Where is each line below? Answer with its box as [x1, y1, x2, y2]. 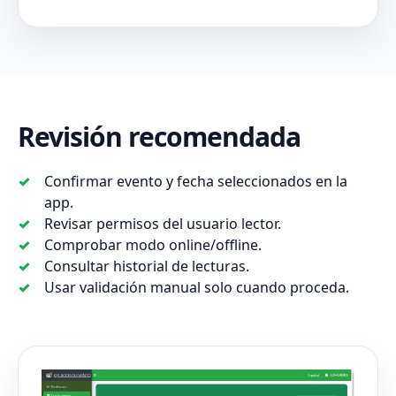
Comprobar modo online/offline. [44, 235, 262, 255]
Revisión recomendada [18, 118, 301, 156]
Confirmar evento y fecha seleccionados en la [44, 171, 347, 192]
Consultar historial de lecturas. [44, 256, 249, 277]
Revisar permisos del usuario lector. [44, 214, 281, 234]
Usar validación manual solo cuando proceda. [44, 278, 349, 298]
